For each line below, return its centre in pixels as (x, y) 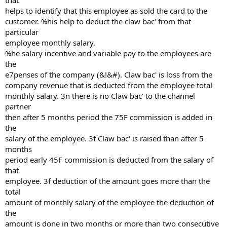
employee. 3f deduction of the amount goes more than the (107, 181)
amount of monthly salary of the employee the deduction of (109, 202)
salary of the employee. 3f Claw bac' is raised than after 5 (104, 138)
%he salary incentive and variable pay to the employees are (108, 53)
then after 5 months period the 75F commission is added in (109, 117)
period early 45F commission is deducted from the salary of (109, 160)
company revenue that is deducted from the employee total (109, 85)
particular (22, 32)
